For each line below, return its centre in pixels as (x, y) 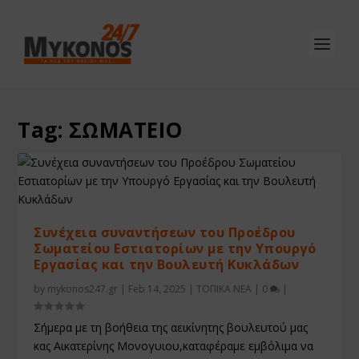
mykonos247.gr (83, 289)
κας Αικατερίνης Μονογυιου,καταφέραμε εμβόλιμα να (174, 346)
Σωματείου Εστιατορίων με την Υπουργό (175, 248)
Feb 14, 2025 (157, 289)
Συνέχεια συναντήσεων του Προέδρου (165, 232)
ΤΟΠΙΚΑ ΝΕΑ (224, 289)
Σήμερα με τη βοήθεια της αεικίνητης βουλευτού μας (171, 327)
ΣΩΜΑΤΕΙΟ (125, 130)
